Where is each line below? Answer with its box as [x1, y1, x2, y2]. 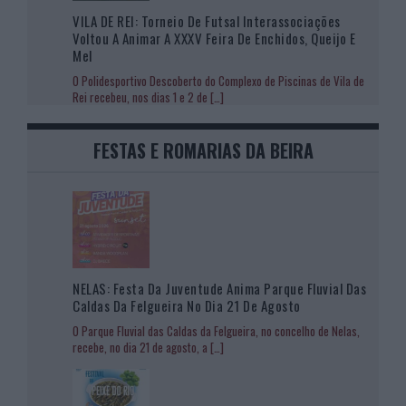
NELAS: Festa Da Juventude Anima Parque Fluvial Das [72, 277, 366, 298]
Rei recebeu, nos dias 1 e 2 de [72, 87, 210, 106]
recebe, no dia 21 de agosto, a [72, 337, 210, 356]
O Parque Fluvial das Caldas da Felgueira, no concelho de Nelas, [72, 321, 360, 340]
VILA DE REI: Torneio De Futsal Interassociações [72, 10, 341, 31]
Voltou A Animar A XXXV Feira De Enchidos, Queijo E [72, 27, 355, 48]
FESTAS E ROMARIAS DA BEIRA [92, 136, 314, 164]
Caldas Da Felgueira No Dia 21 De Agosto [72, 295, 301, 315]
